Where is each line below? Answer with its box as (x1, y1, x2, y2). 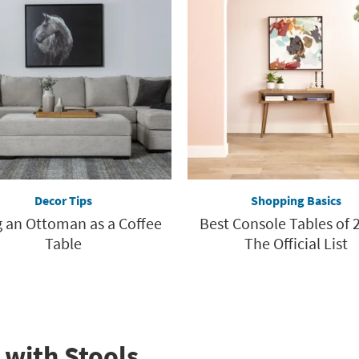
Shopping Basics (250, 192, 341, 208)
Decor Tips (34, 192, 92, 208)
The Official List (244, 232, 348, 253)
